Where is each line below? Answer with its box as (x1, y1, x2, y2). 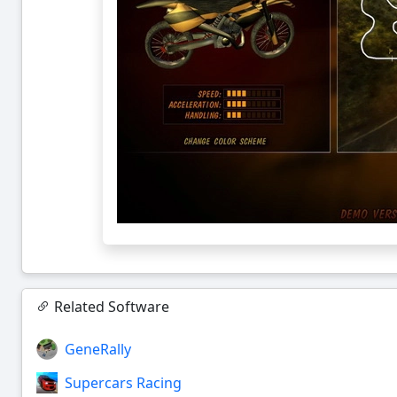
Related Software (51, 296, 169, 316)
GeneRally (65, 339, 131, 359)
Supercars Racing (65, 372, 182, 393)
